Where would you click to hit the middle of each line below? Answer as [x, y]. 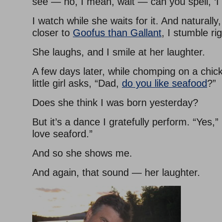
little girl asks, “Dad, [77, 83]
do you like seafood [165, 83]
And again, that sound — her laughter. [116, 172]
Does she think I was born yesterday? [115, 103]
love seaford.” [62, 134]
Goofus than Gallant [117, 33]
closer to [53, 33]
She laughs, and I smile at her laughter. [119, 52]
